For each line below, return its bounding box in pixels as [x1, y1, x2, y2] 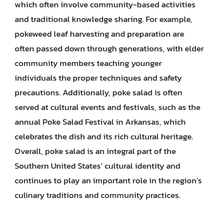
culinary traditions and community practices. [15, 189, 180, 201]
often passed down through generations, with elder [15, 42, 204, 55]
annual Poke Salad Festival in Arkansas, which [15, 115, 186, 128]
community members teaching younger [15, 57, 162, 69]
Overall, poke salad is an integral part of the [15, 145, 176, 157]
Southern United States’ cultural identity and [15, 159, 180, 172]
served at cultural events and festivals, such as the [15, 101, 200, 113]
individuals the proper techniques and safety [15, 71, 182, 84]
